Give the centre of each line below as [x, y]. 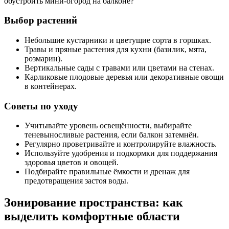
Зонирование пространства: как [94, 203]
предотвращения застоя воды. [76, 181]
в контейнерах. [51, 86]
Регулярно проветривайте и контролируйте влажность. [121, 144]
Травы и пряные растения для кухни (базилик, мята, [116, 49]
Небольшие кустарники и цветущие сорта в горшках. [118, 40]
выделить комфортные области [92, 216]
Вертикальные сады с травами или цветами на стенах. [119, 67]
